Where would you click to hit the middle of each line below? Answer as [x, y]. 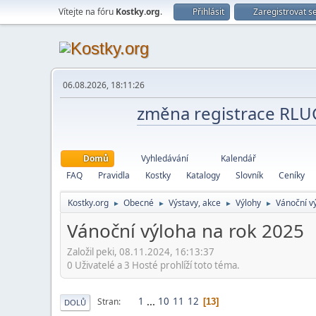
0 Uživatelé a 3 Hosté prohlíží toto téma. [153, 265]
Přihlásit [208, 12]
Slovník [249, 175]
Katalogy [203, 175]
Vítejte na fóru [87, 12]
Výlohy [248, 203]
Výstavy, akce [195, 203]
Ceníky [292, 175]
